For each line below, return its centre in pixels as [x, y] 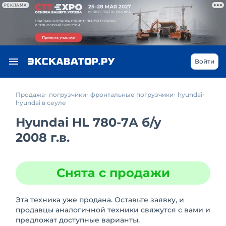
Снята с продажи [113, 173]
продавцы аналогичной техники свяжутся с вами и [113, 210]
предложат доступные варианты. [78, 220]
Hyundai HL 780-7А [79, 122]
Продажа [30, 95]
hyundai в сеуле [41, 103]
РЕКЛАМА [16, 5]
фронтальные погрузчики [132, 95]
